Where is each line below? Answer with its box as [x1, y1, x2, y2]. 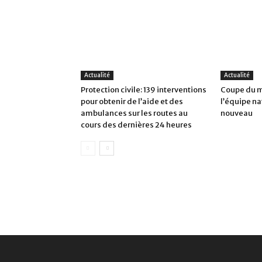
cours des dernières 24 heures [81, 120, 192, 130]
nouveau [220, 108, 253, 119]
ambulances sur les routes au [81, 108, 188, 119]
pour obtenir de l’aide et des [81, 96, 183, 107]
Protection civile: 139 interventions [81, 85, 206, 95]
